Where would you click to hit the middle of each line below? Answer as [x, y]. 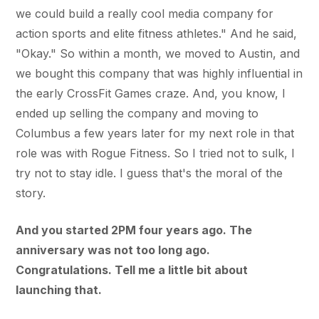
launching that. [59, 289]
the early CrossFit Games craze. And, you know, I [151, 93]
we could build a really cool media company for [145, 13]
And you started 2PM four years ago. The [134, 230]
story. [31, 193]
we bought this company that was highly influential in [159, 73]
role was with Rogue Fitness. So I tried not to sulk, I [156, 153]
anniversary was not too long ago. [113, 250]
